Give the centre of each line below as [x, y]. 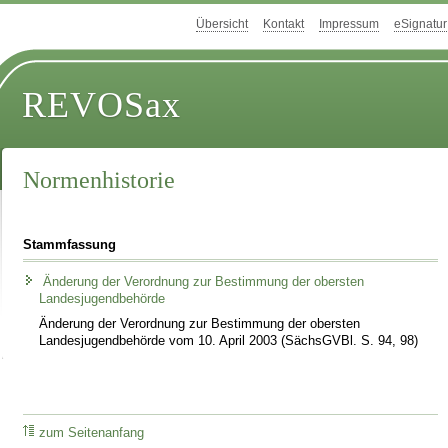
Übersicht [222, 24]
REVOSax [102, 105]
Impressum [349, 24]
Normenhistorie [99, 180]
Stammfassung [70, 244]
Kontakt [283, 24]
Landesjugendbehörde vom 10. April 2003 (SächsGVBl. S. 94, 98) [229, 340]
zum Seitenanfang [92, 433]
